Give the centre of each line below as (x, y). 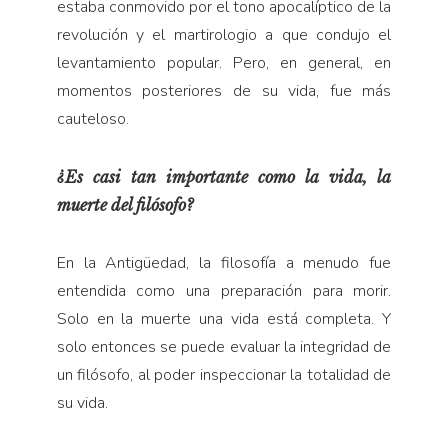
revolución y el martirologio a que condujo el (224, 34)
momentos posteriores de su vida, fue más (224, 90)
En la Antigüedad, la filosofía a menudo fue (224, 262)
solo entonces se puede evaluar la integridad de (224, 346)
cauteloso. (92, 118)
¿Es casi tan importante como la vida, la (224, 176)
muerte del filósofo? (124, 204)
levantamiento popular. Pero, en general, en (224, 62)
